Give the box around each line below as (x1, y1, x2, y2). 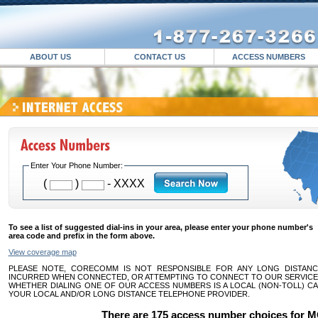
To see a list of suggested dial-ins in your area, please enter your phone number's (8, 223, 313, 231)
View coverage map (8, 248, 77, 256)
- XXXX (104, 177, 148, 190)
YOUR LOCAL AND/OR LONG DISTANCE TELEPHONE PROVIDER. (8, 290, 250, 298)
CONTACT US (133, 53, 185, 61)
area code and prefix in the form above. (8, 231, 155, 240)
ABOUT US (29, 53, 71, 61)
